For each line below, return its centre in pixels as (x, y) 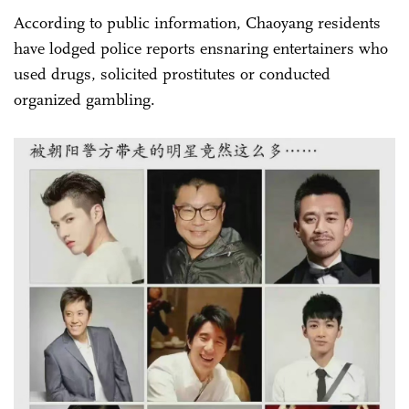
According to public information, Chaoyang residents (197, 23)
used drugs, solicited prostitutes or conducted (172, 74)
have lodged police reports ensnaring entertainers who (201, 49)
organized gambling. (87, 100)
